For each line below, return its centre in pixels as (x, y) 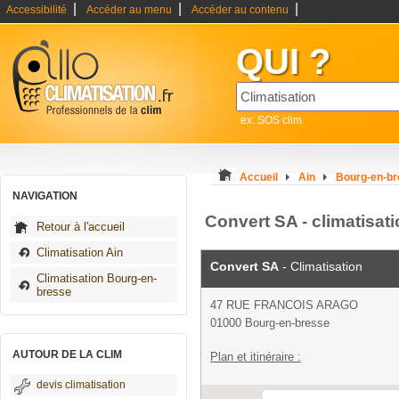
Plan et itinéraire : (256, 357)
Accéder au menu (129, 10)
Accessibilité (37, 10)
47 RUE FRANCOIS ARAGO (284, 305)
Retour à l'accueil (81, 227)
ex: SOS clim (271, 120)
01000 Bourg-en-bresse (270, 323)
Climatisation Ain (80, 252)
